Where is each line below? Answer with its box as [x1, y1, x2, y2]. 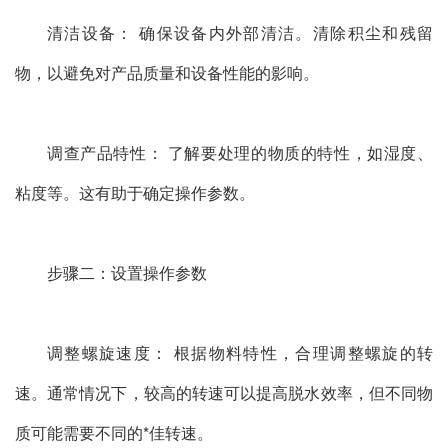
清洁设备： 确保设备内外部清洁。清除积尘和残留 [47, 21, 433, 45]
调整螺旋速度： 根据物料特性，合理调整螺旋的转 [47, 341, 433, 365]
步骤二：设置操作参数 [47, 261, 207, 285]
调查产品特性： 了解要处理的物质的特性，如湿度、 [47, 141, 433, 165]
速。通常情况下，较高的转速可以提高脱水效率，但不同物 [15, 381, 433, 405]
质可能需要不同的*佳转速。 [15, 421, 213, 445]
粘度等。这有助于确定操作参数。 [15, 181, 255, 205]
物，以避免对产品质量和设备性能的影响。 [15, 61, 319, 85]
